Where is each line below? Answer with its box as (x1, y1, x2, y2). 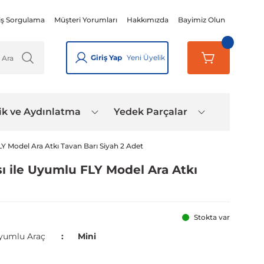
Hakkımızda (127, 15, 169, 24)
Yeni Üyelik (127, 53, 165, 62)
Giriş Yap (91, 53, 122, 62)
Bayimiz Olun (178, 15, 225, 24)
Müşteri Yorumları (54, 15, 117, 24)
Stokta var (194, 213, 230, 222)
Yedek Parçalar (114, 106, 187, 117)
